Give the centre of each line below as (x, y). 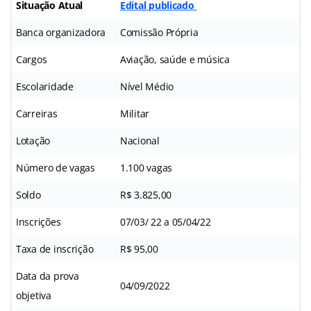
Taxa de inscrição (55, 249)
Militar (135, 113)
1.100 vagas (146, 167)
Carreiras (37, 113)
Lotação (33, 140)
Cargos (32, 59)
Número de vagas (56, 167)
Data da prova (48, 276)
